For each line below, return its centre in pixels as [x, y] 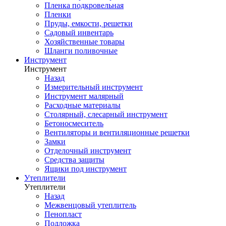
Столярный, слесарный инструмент [106, 114]
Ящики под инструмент [86, 169]
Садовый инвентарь [79, 33]
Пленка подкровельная [84, 5]
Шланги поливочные [81, 51]
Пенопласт [63, 214]
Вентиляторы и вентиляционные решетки [117, 132]
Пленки [58, 14]
